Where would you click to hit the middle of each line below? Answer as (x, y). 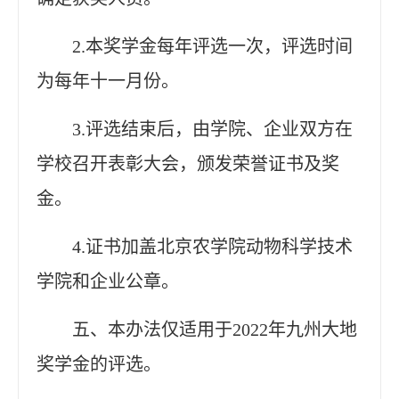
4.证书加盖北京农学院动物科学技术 (212, 246)
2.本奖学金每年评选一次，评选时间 (212, 46)
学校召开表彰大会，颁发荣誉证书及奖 (188, 163)
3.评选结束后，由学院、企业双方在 (212, 129)
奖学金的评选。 (99, 364)
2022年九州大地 (295, 329)
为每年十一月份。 (108, 81)
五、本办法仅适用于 (152, 329)
